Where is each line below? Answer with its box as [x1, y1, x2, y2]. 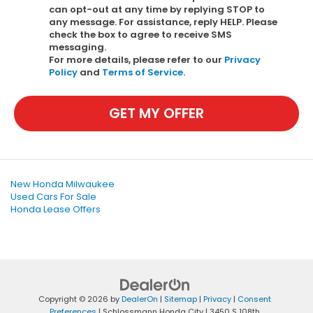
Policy [49, 65, 78, 79]
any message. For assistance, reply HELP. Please [49, 15, 277, 29]
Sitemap [164, 293, 197, 305]
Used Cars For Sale [10, 189, 96, 203]
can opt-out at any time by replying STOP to [49, 2, 265, 16]
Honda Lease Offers [10, 202, 101, 216]
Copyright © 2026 [38, 293, 110, 305]
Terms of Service [102, 65, 183, 79]
